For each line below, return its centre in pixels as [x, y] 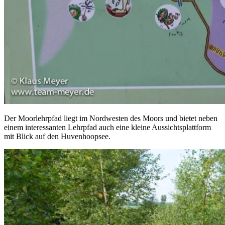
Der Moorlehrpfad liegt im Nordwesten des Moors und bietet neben [111, 119]
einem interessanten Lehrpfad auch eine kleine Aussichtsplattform [107, 128]
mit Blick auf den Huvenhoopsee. [57, 137]
